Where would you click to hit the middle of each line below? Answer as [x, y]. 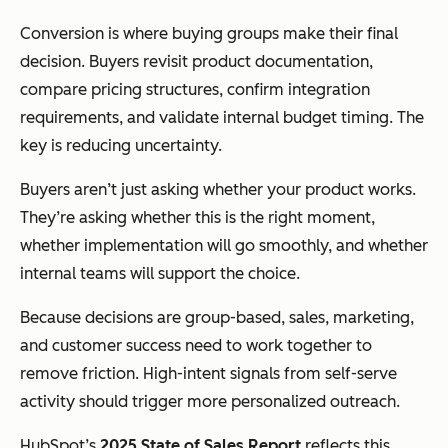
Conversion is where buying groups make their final [209, 34]
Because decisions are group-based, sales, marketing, [217, 318]
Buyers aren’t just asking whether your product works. [218, 190]
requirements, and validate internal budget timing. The [222, 118]
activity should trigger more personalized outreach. [210, 402]
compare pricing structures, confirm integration [195, 90]
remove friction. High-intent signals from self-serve [208, 374]
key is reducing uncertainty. [121, 146]
